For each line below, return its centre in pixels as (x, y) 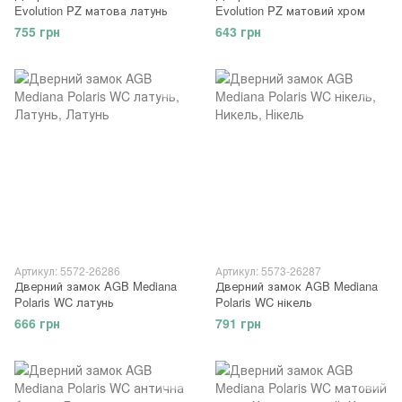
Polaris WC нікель (264, 301)
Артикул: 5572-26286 (67, 270)
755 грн (37, 31)
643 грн (238, 31)
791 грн (238, 323)
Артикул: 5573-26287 (268, 270)
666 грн (37, 323)
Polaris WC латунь (64, 301)
